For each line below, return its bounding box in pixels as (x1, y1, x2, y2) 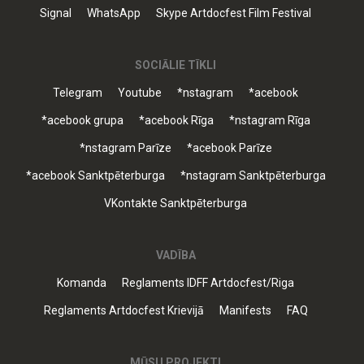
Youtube (118, 86, 162, 99)
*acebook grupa (41, 114, 123, 127)
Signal (40, 6, 71, 19)
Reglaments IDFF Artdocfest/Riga (122, 276, 294, 289)
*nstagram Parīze (79, 141, 171, 154)
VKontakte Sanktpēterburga (104, 197, 247, 210)
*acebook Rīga (138, 114, 214, 127)
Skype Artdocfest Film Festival (156, 6, 311, 19)
